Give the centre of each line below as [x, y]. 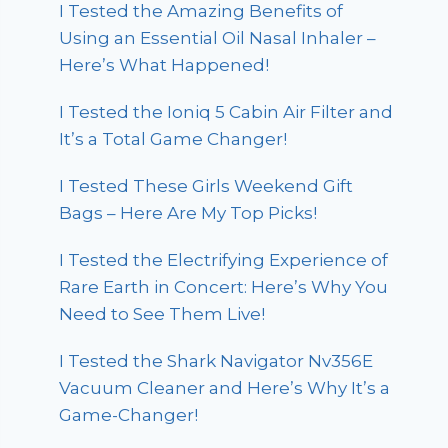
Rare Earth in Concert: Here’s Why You [224, 286]
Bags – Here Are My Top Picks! [188, 212]
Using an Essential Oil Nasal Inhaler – [218, 37]
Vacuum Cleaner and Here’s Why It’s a [225, 387]
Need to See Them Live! [162, 313]
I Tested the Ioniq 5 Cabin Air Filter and [226, 111]
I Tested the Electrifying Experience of [224, 259]
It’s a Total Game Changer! [173, 138]
